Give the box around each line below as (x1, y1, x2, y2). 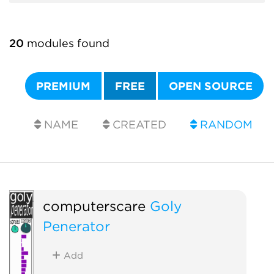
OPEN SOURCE (169, 80, 253, 92)
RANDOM (197, 118, 253, 131)
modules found (24, 37, 109, 50)
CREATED (109, 118, 166, 131)
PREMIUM (36, 80, 91, 92)
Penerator (42, 217, 110, 234)
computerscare (42, 197, 146, 214)
